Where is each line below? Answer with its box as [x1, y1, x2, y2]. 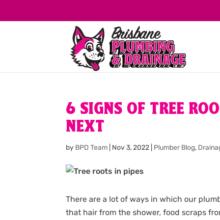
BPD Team [75, 143, 108, 152]
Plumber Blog [154, 143, 195, 152]
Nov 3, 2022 [112, 143, 150, 152]
